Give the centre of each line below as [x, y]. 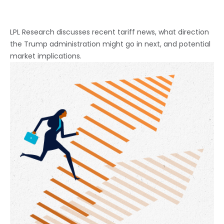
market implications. [46, 56]
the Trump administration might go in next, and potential [110, 44]
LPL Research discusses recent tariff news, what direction [109, 32]
